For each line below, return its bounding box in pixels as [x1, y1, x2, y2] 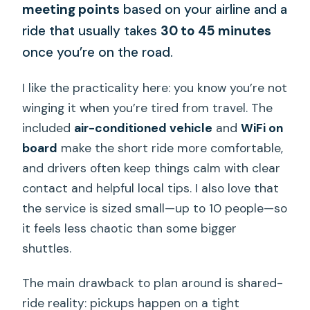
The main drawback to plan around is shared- [22, 275, 284, 291]
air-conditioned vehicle [74, 120, 213, 136]
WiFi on [241, 120, 284, 136]
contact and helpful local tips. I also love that [22, 181, 280, 197]
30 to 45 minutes [161, 21, 272, 39]
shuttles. [22, 241, 72, 257]
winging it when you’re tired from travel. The [22, 100, 273, 116]
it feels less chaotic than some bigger [22, 221, 237, 237]
